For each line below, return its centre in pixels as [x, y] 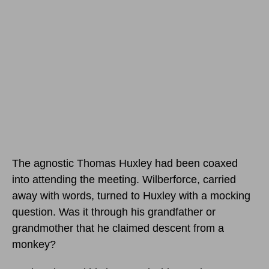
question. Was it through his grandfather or [114, 212]
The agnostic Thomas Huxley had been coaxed [125, 163]
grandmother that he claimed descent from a [118, 228]
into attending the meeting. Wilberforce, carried [124, 179]
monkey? [34, 244]
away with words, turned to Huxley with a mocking [131, 195]
